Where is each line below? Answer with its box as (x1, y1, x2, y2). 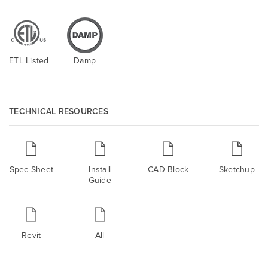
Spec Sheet (9, 163, 53, 175)
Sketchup (218, 163, 255, 175)
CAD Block (148, 163, 189, 175)
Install (89, 163, 111, 175)
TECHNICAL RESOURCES (9, 105, 108, 117)
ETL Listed (9, 54, 49, 66)
